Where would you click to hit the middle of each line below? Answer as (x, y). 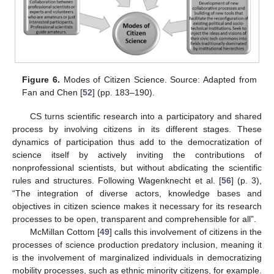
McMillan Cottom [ (65, 231)
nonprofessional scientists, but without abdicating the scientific (137, 167)
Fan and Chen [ (53, 93)
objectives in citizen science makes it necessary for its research (137, 206)
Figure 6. (41, 80)
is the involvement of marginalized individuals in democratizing (137, 257)
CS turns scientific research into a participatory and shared (146, 116)
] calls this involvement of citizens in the (185, 231)
